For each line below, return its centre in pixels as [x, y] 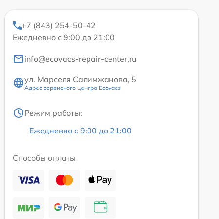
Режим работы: [53, 113]
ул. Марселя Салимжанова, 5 [80, 79]
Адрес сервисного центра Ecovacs [73, 88]
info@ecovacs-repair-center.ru [80, 58]
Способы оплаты [44, 158]
